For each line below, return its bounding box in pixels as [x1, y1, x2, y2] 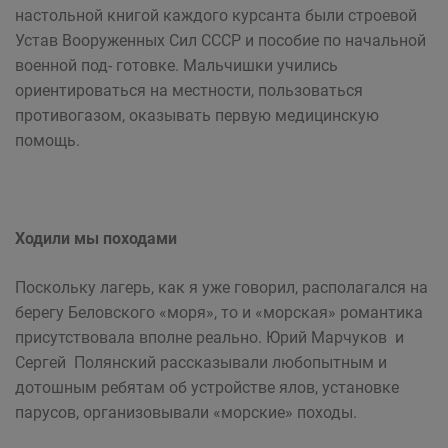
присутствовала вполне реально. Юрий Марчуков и [15, 328, 408, 347]
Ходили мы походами [15, 229, 177, 248]
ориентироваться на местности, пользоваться [15, 81, 363, 100]
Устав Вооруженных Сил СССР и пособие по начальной [15, 31, 426, 50]
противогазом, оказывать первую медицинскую [15, 106, 379, 125]
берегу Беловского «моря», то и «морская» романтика [15, 303, 423, 322]
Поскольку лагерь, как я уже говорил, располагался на [15, 278, 428, 297]
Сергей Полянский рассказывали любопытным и [15, 353, 387, 372]
